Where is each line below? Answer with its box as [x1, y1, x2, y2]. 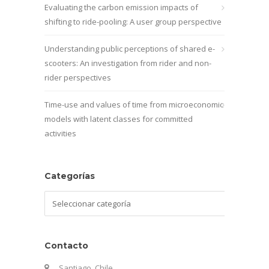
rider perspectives [44, 72, 111, 83]
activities [44, 128, 76, 139]
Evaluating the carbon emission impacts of [44, 2, 198, 13]
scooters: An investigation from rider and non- [44, 58, 211, 68]
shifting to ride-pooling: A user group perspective [44, 16, 222, 27]
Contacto [44, 240, 88, 251]
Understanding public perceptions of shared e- [44, 43, 215, 54]
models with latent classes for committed [44, 113, 193, 124]
